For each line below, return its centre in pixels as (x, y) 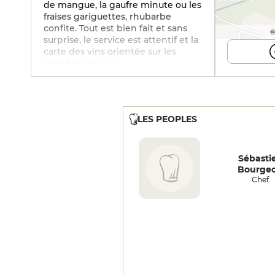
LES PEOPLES (167, 119)
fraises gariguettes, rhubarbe (107, 17)
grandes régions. (81, 63)
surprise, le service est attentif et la (121, 40)
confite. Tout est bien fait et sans (115, 28)
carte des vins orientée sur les (110, 52)
